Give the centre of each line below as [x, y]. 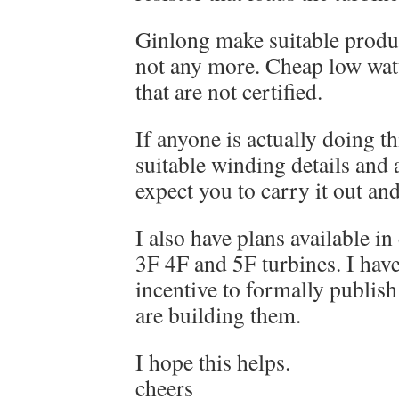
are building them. [218, 314]
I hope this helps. [213, 361]
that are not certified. [229, 90]
